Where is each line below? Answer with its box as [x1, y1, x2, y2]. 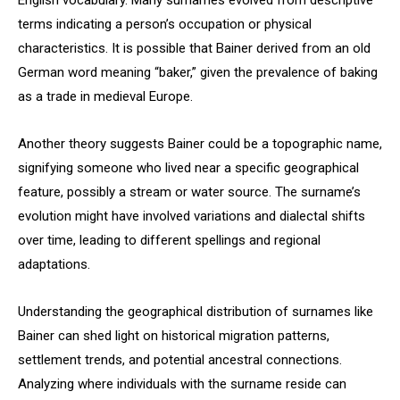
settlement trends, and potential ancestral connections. [18, 352, 342, 368]
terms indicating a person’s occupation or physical [18, 16, 312, 32]
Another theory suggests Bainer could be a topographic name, [18, 136, 382, 152]
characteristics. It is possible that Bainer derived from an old [18, 40, 371, 56]
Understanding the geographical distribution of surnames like [18, 304, 373, 320]
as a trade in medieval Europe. [18, 88, 193, 104]
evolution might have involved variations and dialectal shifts [18, 208, 365, 224]
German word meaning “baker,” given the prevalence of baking [18, 64, 378, 80]
